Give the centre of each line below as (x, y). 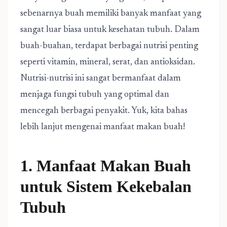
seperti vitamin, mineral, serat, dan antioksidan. (108, 62)
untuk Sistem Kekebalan (106, 186)
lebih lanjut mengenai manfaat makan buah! (103, 127)
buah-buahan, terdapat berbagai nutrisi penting (109, 46)
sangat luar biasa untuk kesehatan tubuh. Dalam (110, 30)
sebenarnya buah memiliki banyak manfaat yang (111, 14)
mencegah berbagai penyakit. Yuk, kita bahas (104, 111)
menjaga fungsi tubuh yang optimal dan (95, 95)
